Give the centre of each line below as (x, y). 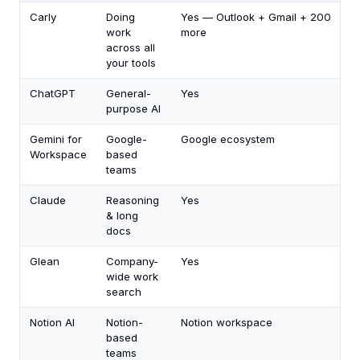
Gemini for (56, 139)
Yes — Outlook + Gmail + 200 (256, 17)
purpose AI (133, 109)
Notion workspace (227, 323)
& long (122, 216)
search (124, 292)
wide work (132, 277)
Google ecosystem (228, 139)
